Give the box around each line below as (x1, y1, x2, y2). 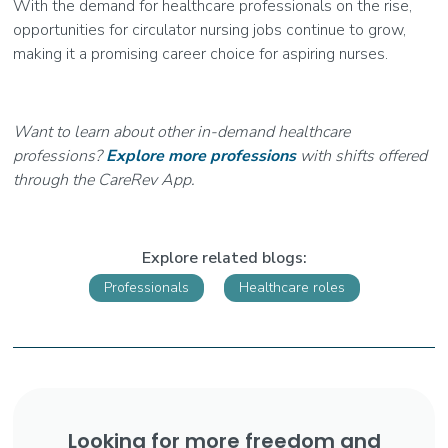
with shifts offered (296, 145, 428, 168)
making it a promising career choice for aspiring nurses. (13, 43, 389, 66)
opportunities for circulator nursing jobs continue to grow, (13, 19, 407, 42)
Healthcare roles (238, 278, 345, 298)
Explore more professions (106, 145, 297, 168)
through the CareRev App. (13, 169, 196, 192)
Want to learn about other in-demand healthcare (13, 121, 351, 144)
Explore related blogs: (141, 247, 307, 270)
